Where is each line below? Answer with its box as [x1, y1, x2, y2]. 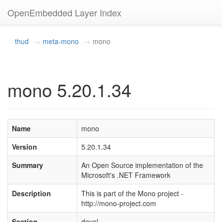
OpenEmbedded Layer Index [7, 6, 121, 19]
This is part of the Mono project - [81, 188, 183, 198]
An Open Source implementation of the [81, 160, 203, 170]
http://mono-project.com [81, 198, 156, 208]
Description [12, 188, 51, 198]
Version [12, 142, 37, 152]
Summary [12, 160, 43, 170]
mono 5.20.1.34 [7, 77, 131, 102]
